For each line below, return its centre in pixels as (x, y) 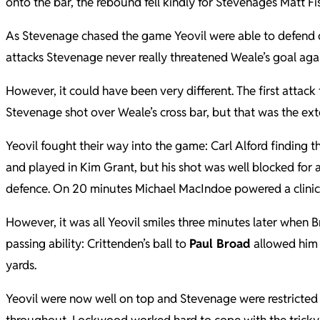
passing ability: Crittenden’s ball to (97, 243)
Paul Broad (220, 243)
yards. (21, 265)
